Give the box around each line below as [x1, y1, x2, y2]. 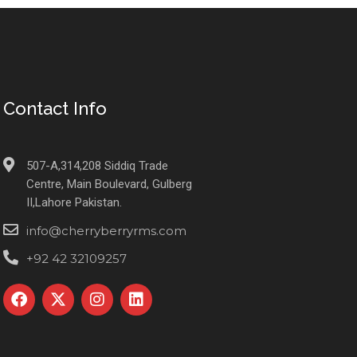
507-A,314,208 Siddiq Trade [25, 158, 168, 173]
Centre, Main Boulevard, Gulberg [25, 176, 192, 191]
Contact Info [3, 97, 107, 119]
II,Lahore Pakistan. [25, 194, 122, 210]
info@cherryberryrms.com [25, 222, 186, 238]
